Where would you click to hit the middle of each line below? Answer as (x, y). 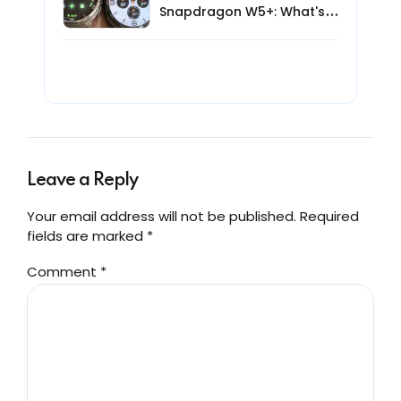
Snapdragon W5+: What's (242, 11)
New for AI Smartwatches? (246, 31)
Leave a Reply (82, 180)
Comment (64, 271)
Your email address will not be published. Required (193, 216)
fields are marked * (90, 235)
